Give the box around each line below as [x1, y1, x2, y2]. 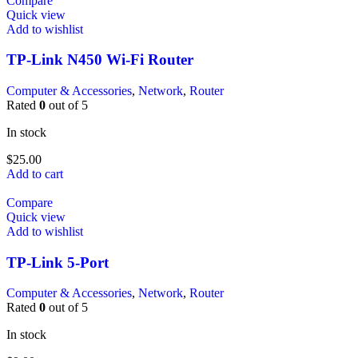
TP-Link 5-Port [6, 253, 109, 271]
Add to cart [6, 166, 63, 181]
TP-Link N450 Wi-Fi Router [6, 51, 193, 69]
